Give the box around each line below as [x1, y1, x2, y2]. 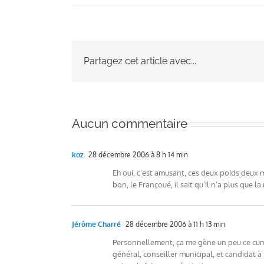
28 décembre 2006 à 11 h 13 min [124, 220, 225, 229]
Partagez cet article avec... [84, 55, 196, 67]
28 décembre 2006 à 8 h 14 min [87, 150, 188, 159]
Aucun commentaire [72, 116, 187, 131]
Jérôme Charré [72, 220, 121, 229]
